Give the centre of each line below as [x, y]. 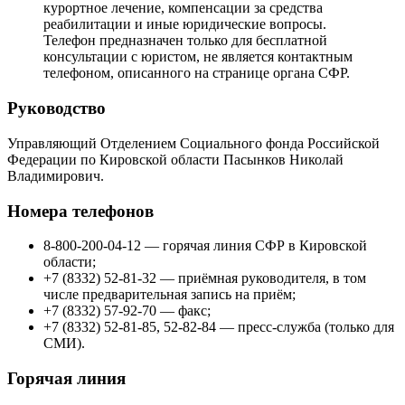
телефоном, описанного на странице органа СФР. [197, 73]
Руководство [57, 108]
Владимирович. [56, 175]
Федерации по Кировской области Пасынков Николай [175, 159]
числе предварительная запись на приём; [170, 295]
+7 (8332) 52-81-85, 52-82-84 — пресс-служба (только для [219, 327]
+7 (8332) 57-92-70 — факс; [127, 311]
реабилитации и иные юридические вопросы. [185, 24]
